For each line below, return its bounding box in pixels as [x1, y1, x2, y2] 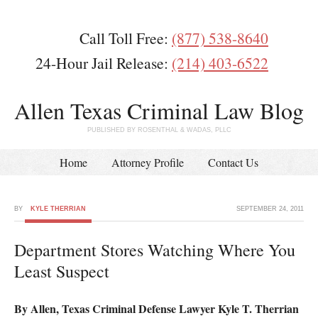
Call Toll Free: [79, 28, 172, 48]
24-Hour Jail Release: [35, 53, 172, 73]
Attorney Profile [111, 155, 184, 170]
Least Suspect [14, 260, 109, 283]
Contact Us [208, 155, 258, 170]
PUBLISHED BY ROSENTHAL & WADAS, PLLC [87, 126, 231, 133]
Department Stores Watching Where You [14, 238, 295, 261]
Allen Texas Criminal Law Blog [14, 95, 304, 126]
